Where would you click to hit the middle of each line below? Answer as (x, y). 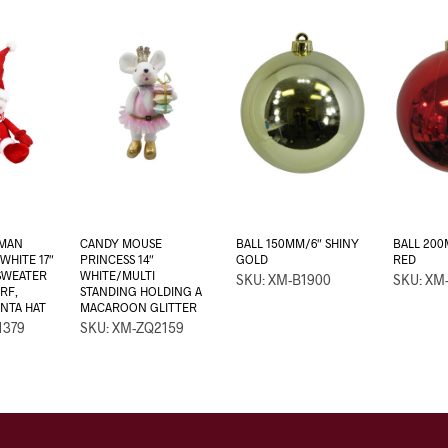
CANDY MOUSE (121, 243)
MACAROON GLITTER (139, 307)
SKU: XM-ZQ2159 (132, 328)
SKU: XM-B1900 (284, 280)
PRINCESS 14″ (117, 259)
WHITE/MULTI (118, 275)
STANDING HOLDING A (141, 291)
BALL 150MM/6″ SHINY (298, 243)
